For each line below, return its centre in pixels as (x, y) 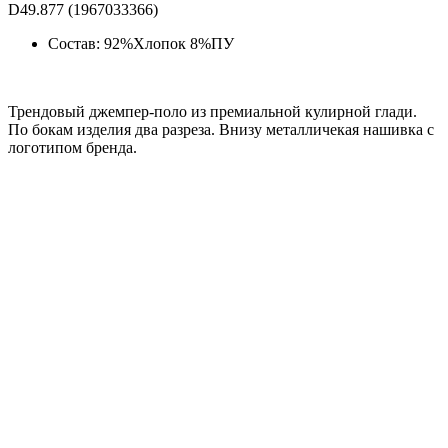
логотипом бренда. (72, 147)
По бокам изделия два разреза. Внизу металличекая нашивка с (221, 129)
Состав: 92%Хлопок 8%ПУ (141, 43)
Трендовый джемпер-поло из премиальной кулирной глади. (212, 111)
